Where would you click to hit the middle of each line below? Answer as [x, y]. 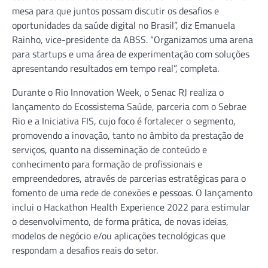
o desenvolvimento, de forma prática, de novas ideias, [120, 221]
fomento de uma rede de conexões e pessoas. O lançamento [132, 192]
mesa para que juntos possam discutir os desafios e [115, 10]
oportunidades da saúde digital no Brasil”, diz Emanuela [124, 25]
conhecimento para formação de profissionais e [107, 164]
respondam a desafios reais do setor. [85, 250]
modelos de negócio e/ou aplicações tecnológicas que [119, 235]
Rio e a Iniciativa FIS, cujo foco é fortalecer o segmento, [124, 121]
